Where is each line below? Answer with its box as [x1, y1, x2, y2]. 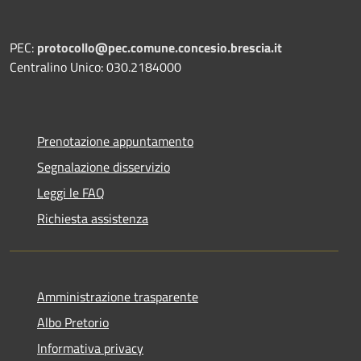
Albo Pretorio [37, 313, 109, 333]
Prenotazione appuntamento [37, 131, 193, 151]
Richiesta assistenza [37, 209, 148, 229]
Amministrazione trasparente [37, 287, 198, 307]
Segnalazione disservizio [37, 157, 170, 177]
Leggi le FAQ [37, 183, 105, 203]
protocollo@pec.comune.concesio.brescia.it [37, 38, 282, 58]
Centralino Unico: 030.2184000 [10, 57, 181, 77]
